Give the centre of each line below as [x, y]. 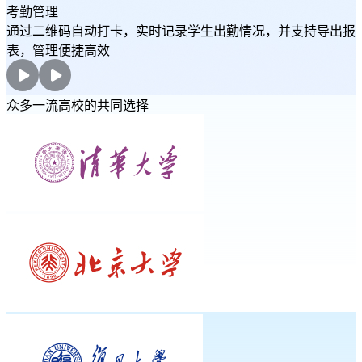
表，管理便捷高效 [58, 51]
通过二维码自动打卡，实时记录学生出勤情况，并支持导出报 [181, 31]
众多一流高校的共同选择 [78, 105]
